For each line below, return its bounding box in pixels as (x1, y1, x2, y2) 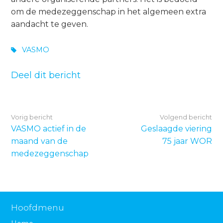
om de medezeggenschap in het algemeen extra (11, 7, 207, 17)
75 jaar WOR (162, 136, 212, 146)
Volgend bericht (159, 113, 212, 121)
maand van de (11, 136, 68, 146)
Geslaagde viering (140, 123, 212, 133)
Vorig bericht (11, 113, 53, 121)
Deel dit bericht (11, 69, 81, 81)
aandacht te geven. (11, 19, 89, 29)
